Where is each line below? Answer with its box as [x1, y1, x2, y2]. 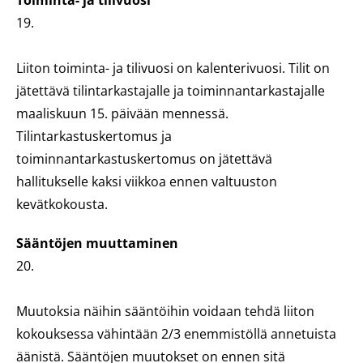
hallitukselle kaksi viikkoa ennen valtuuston [16, 173, 277, 190]
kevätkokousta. [16, 195, 108, 213]
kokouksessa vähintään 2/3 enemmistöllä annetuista [16, 325, 336, 343]
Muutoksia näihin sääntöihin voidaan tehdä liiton [16, 302, 314, 320]
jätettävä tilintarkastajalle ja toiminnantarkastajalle [16, 82, 325, 100]
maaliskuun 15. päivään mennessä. [16, 105, 228, 122]
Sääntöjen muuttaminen [16, 234, 178, 252]
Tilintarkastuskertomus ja [16, 127, 172, 145]
